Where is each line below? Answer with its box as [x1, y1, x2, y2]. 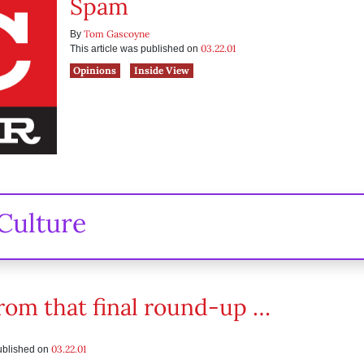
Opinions [73, 64, 117, 76]
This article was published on [69, 43, 201, 54]
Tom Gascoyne [83, 28, 150, 40]
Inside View [134, 64, 190, 76]
